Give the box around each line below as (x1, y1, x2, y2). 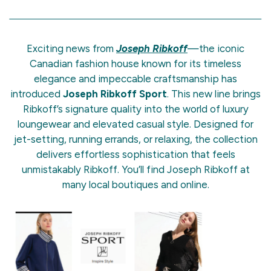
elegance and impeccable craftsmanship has (34, 72, 237, 85)
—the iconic (188, 42, 244, 54)
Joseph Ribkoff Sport (63, 87, 167, 100)
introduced (10, 87, 63, 100)
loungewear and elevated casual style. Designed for (18, 117, 253, 130)
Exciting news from (27, 42, 116, 54)
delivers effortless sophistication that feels (36, 148, 235, 160)
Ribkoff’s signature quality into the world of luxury (22, 102, 249, 115)
